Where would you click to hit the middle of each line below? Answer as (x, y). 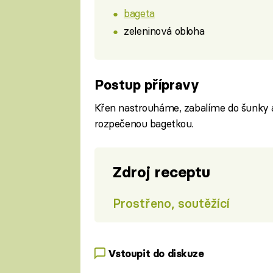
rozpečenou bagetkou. (144, 123)
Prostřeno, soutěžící (171, 203)
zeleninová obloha (164, 31)
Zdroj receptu (161, 172)
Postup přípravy (147, 85)
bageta (139, 13)
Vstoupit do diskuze (156, 253)
